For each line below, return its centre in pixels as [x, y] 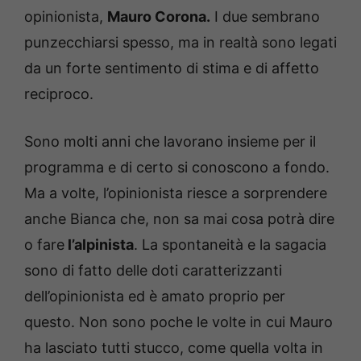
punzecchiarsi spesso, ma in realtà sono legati [180, 43]
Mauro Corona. [159, 17]
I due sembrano [265, 17]
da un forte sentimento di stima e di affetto [172, 68]
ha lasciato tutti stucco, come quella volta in [174, 348]
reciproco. [59, 94]
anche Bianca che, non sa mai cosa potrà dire [179, 219]
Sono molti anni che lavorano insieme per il [170, 142]
